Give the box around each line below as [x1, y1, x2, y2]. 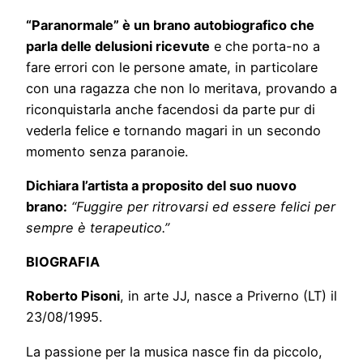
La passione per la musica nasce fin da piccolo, [26, 343, 322, 360]
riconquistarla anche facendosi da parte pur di [26, 100, 315, 117]
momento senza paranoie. [26, 143, 188, 160]
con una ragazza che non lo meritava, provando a [26, 79, 337, 96]
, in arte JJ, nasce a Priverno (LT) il [120, 288, 337, 305]
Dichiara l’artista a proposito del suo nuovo [26, 177, 297, 194]
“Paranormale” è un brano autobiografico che [26, 16, 314, 33]
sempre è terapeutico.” [26, 219, 169, 236]
